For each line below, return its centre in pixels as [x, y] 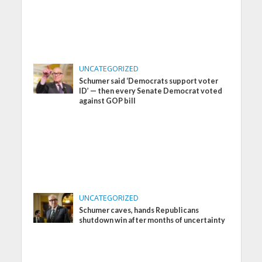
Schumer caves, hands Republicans [139, 210]
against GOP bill [108, 101]
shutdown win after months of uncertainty [152, 220]
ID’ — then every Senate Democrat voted [151, 91]
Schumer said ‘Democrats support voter [149, 81]
